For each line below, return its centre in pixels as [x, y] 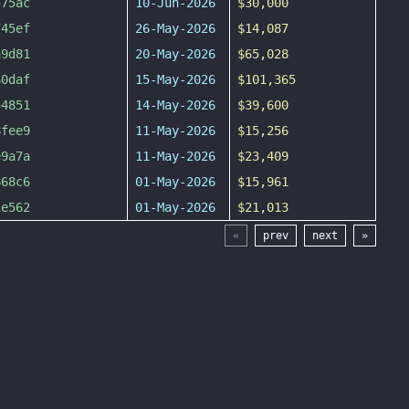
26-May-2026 [175, 28]
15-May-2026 [175, 79]
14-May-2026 [175, 105]
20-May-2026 [175, 54]
